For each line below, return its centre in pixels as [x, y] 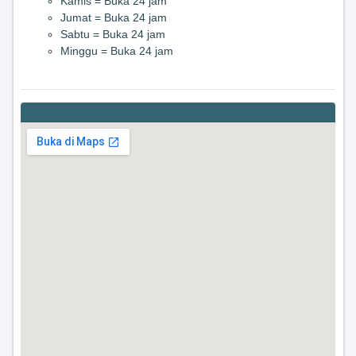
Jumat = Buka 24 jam [114, 17]
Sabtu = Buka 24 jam [113, 34]
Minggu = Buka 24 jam [117, 50]
